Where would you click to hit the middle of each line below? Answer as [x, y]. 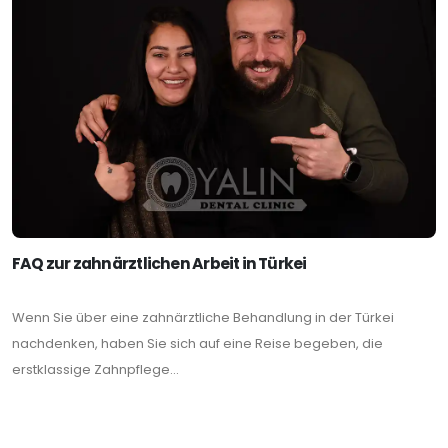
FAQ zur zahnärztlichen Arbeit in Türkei [159, 264]
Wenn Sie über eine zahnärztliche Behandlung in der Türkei [203, 318]
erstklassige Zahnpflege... [95, 370]
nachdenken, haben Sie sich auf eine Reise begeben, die [197, 344]
